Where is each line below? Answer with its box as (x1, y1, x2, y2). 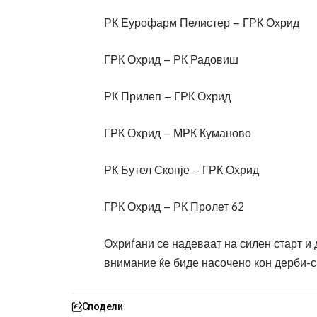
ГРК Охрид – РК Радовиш (104, 52, 238, 67)
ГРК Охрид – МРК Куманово (104, 126, 251, 141)
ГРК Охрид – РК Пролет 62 (104, 200, 244, 214)
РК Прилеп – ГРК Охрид (104, 89, 231, 104)
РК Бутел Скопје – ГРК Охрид (104, 163, 259, 178)
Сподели (81, 301, 123, 313)
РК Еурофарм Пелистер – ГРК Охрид (104, 16, 299, 30)
